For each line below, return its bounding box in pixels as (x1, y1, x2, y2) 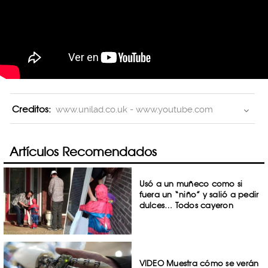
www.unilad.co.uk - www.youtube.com (56, 104, 213, 115)
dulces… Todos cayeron (139, 200, 233, 210)
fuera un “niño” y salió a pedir (139, 190, 259, 199)
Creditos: (12, 103, 51, 115)
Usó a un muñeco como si (139, 179, 243, 188)
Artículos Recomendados (10, 144, 157, 159)
